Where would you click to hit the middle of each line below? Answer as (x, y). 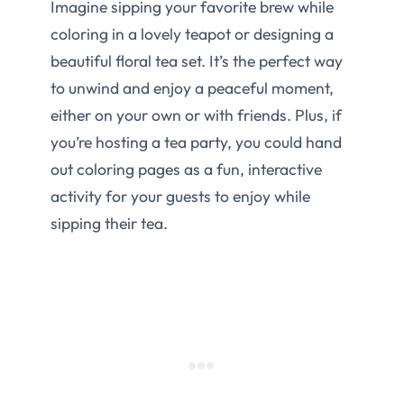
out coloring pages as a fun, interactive (186, 169)
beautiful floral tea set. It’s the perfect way (197, 60)
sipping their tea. (109, 223)
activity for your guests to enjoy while (180, 196)
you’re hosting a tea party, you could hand (196, 142)
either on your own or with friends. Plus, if (196, 115)
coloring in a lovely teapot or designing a (192, 33)
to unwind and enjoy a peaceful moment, (192, 87)
